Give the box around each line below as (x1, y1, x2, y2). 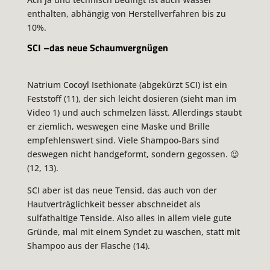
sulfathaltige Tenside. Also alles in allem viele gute (27, 212, 231, 224)
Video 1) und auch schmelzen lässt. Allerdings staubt (27, 107, 242, 119)
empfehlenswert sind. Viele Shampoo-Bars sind (27, 134, 219, 146)
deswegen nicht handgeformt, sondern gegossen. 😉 (27, 148, 239, 160)
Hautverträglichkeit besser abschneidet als (27, 198, 201, 210)
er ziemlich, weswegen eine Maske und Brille (27, 121, 210, 133)
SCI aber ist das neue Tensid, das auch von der (27, 184, 217, 196)
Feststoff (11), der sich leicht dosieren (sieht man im (27, 93, 236, 105)
